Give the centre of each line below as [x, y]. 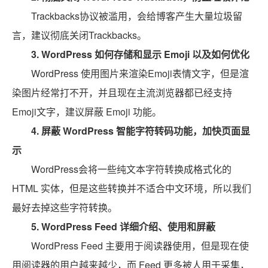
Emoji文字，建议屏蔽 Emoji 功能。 [87, 112]
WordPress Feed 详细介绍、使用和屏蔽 [128, 226]
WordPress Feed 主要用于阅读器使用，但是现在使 [140, 246]
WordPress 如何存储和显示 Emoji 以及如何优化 [145, 54]
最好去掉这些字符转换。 [65, 207]
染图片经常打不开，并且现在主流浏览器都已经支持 [122, 92]
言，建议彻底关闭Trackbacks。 [79, 35]
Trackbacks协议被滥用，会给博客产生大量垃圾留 [137, 16]
